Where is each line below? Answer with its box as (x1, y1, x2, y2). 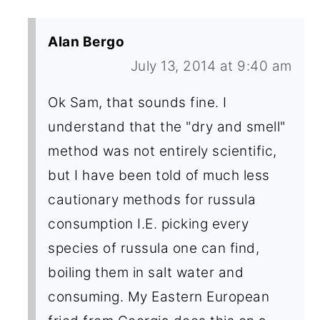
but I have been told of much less (48, 166, 270, 184)
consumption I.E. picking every (48, 215, 249, 232)
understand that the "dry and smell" (48, 118, 286, 135)
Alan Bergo (48, 33, 125, 50)
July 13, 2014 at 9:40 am (130, 57, 292, 74)
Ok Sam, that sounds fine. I (48, 94, 227, 111)
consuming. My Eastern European (48, 288, 270, 305)
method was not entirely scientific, (48, 142, 277, 159)
